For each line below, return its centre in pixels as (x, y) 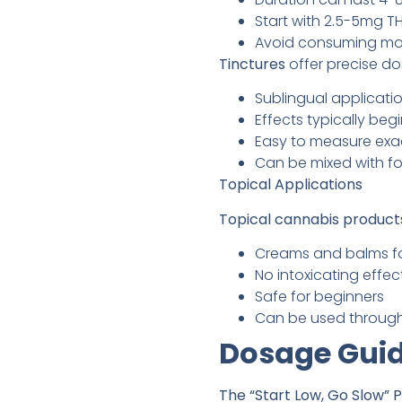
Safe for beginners (319, 297)
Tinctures (252, 64)
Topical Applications (291, 185)
